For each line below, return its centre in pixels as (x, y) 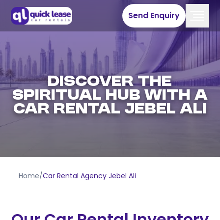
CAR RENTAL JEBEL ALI (110, 110)
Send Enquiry (154, 15)
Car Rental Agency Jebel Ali (90, 176)
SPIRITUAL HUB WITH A (110, 96)
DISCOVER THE (110, 82)
